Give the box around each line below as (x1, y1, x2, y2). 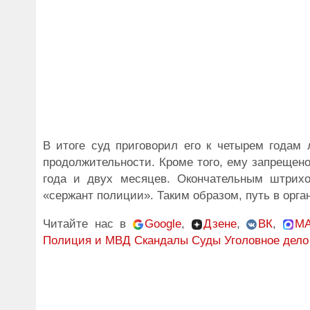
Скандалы (134, 234, 188, 247)
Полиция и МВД (43, 234, 131, 247)
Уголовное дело (224, 234, 309, 247)
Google (144, 217, 181, 230)
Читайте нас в (43, 217, 133, 230)
